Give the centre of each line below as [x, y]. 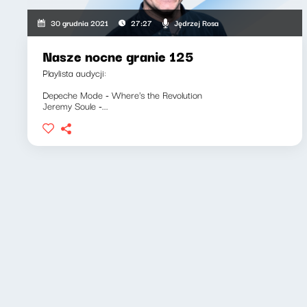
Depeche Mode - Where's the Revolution [122, 95]
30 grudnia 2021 [80, 23]
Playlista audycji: [74, 73]
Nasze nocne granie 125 [118, 56]
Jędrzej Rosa [196, 22]
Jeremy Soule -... [75, 106]
